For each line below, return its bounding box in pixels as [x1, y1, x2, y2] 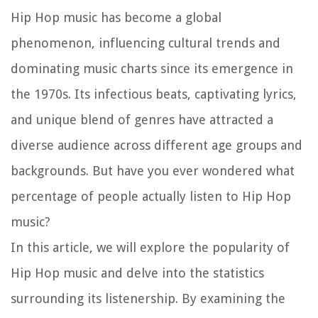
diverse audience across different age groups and [11, 137, 302, 153]
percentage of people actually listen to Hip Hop [11, 188, 291, 204]
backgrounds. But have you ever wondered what [11, 163, 295, 178]
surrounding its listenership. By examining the [11, 290, 285, 306]
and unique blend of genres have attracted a [11, 111, 273, 127]
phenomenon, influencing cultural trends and [11, 35, 280, 50]
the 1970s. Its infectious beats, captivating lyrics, [11, 86, 297, 102]
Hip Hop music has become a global [11, 9, 221, 25]
